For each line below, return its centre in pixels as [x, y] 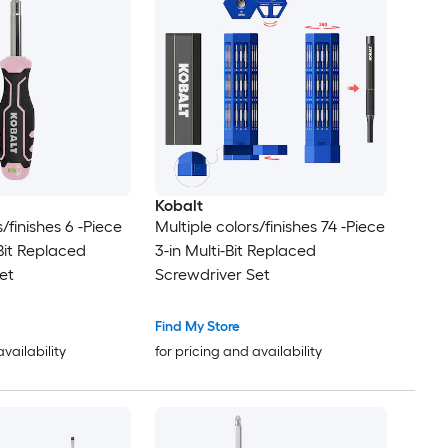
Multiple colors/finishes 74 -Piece [269, 226]
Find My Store [197, 326]
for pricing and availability [238, 351]
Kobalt [178, 205]
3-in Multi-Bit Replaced [235, 250]
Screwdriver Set [212, 274]
